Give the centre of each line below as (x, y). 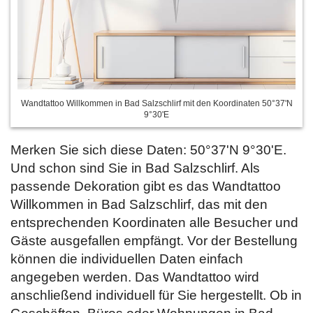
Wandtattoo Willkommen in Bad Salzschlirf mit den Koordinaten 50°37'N (156, 103)
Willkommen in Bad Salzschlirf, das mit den (139, 204)
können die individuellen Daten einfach (127, 259)
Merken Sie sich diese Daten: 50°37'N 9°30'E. (148, 150)
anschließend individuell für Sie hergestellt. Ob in (156, 295)
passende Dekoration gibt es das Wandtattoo (146, 186)
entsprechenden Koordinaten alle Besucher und (154, 222)
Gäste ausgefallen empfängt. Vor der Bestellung (154, 240)
